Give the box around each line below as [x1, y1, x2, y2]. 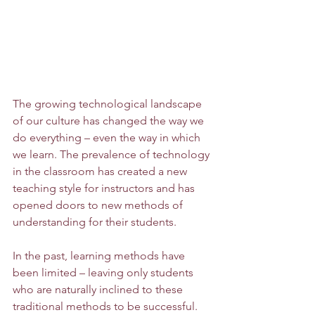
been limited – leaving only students [13, 265, 196, 279]
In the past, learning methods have [13, 248, 188, 262]
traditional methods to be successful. [13, 299, 200, 313]
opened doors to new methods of [13, 198, 186, 212]
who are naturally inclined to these [13, 282, 186, 296]
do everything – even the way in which [13, 130, 203, 144]
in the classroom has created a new [13, 164, 190, 178]
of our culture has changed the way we [13, 113, 207, 127]
